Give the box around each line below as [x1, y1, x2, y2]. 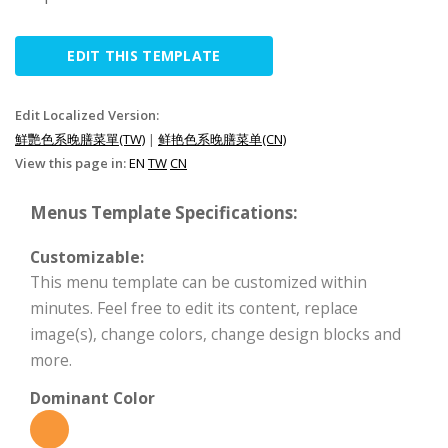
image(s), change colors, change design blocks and [30, 323, 401, 345]
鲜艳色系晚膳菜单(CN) [158, 130, 286, 148]
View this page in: [15, 154, 129, 172]
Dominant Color [30, 387, 155, 409]
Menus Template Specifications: [30, 201, 298, 224]
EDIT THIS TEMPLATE [67, 46, 221, 65]
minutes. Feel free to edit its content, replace [30, 297, 358, 319]
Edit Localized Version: [15, 106, 159, 124]
